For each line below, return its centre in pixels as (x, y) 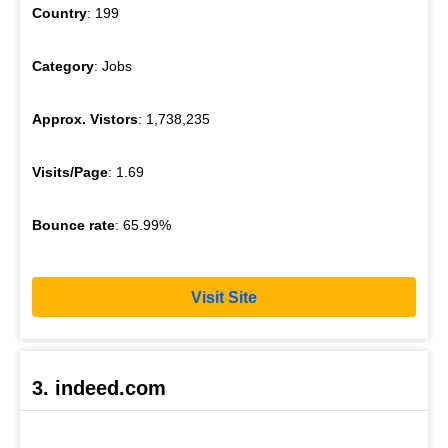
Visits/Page (70, 172)
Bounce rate (73, 225)
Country (59, 13)
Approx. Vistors (85, 119)
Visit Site (224, 297)
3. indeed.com (99, 388)
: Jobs (113, 66)
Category (63, 66)
